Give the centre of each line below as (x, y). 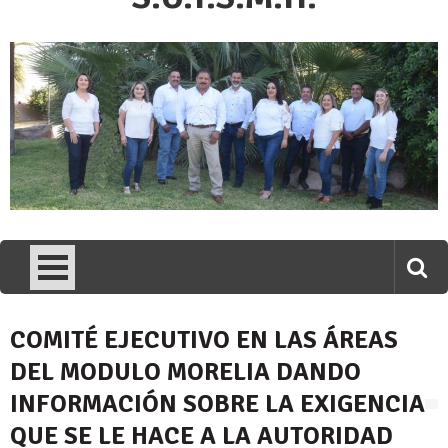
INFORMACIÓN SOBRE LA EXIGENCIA (217, 404)
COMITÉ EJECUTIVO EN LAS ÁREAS (204, 340)
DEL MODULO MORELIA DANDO (185, 372)
